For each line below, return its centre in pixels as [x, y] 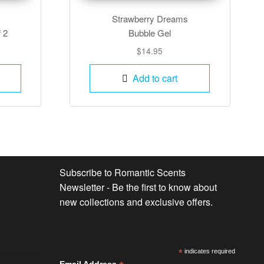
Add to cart [155, 78]
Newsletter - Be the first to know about [138, 187]
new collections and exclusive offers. [136, 202]
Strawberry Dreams [150, 19]
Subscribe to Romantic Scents [123, 172]
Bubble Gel [150, 33]
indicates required [209, 251]
